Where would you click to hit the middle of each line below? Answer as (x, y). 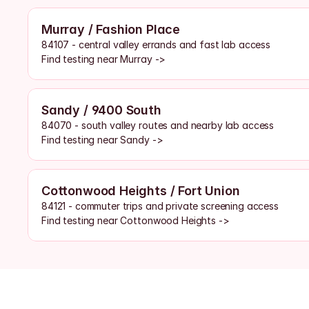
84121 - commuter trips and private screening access (160, 206)
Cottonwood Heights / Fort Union (141, 191)
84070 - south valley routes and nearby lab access (158, 125)
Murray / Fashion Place (111, 29)
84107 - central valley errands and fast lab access (156, 44)
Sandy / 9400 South (101, 110)
